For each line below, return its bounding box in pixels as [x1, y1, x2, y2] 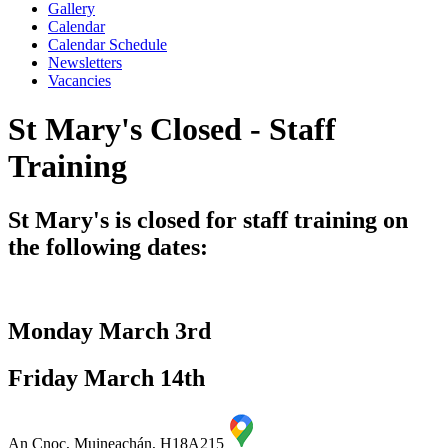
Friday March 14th [8, 365, 211, 392]
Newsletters [48, 53, 122, 71]
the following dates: [8, 233, 208, 260]
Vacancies [48, 71, 111, 89]
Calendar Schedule [48, 35, 167, 53]
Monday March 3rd [8, 318, 211, 345]
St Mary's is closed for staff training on [8, 206, 408, 233]
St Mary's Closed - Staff [8, 111, 336, 148]
